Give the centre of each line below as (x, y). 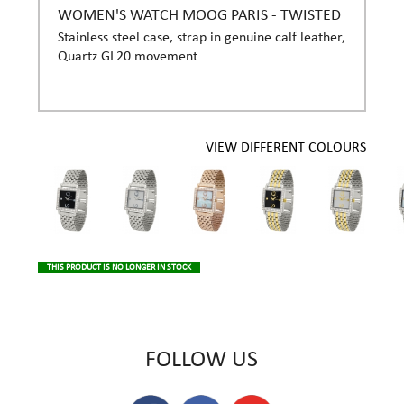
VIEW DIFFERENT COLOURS (286, 148)
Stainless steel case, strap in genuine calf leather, (201, 38)
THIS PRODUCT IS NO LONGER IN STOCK (119, 268)
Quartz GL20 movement (127, 57)
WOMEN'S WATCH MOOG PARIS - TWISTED (199, 16)
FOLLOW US (202, 361)
